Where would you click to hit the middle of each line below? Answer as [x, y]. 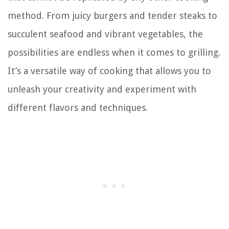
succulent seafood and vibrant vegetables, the [105, 34]
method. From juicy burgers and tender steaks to [112, 15]
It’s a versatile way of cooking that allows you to [109, 71]
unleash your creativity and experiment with [102, 89]
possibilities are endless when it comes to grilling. [114, 52]
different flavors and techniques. [78, 107]
